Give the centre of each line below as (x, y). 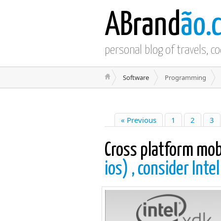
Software (136, 77)
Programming (185, 77)
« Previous (139, 120)
